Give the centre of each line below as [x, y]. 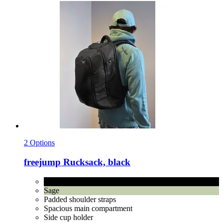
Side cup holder [68, 217]
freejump [42, 162]
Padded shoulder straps [80, 199]
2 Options [39, 143]
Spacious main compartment [88, 208]
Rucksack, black [96, 162]
